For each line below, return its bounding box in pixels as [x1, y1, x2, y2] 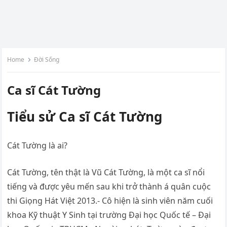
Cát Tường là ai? [7, 140, 68, 151]
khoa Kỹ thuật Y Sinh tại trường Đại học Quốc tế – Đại [7, 209, 211, 220]
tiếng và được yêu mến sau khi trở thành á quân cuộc [7, 181, 211, 192]
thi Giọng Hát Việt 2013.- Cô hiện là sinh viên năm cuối [7, 195, 213, 206]
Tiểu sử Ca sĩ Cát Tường [7, 107, 163, 126]
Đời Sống [34, 55, 60, 64]
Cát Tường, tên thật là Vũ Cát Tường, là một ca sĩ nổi [7, 167, 205, 178]
